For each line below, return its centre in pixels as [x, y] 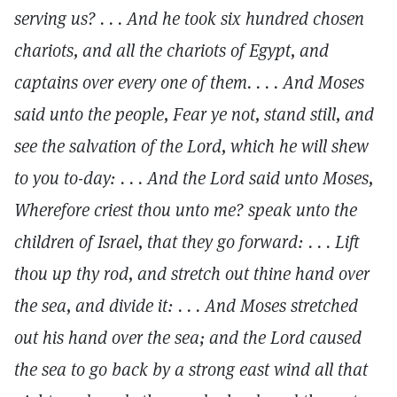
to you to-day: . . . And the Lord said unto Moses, [194, 178]
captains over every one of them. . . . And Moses [189, 82]
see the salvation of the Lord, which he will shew [191, 146]
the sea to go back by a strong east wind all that [191, 370]
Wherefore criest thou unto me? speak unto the [186, 210]
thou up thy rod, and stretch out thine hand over [192, 274]
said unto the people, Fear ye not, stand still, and [194, 114]
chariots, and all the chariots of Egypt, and [171, 51]
